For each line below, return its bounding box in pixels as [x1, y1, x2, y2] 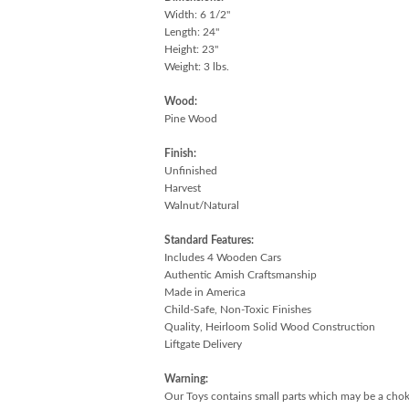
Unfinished [163, 164, 217, 176]
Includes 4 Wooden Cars [163, 251, 281, 263]
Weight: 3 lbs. [163, 60, 229, 72]
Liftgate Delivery [163, 338, 242, 350]
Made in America [163, 286, 246, 298]
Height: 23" [163, 43, 218, 55]
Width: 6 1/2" [163, 8, 230, 20]
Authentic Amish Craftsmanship [163, 268, 317, 280]
